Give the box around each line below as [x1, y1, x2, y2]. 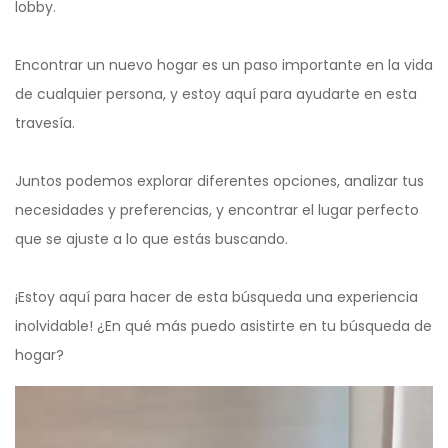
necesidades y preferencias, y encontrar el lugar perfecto [15, 200, 419, 221]
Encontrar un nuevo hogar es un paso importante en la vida [15, 55, 433, 76]
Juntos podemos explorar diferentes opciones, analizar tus [15, 171, 424, 192]
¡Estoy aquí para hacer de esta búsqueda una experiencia [15, 287, 418, 308]
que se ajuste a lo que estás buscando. [15, 229, 288, 250]
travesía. [15, 113, 75, 134]
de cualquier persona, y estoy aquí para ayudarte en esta [15, 84, 417, 105]
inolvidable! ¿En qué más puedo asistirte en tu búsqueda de [15, 316, 432, 337]
